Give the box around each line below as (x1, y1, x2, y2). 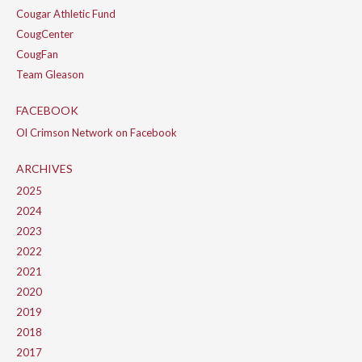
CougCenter (16, 27, 74, 41)
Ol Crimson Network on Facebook (16, 126, 177, 140)
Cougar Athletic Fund (16, 7, 116, 21)
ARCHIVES (16, 162, 73, 176)
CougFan (16, 48, 58, 61)
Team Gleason (16, 68, 84, 82)
